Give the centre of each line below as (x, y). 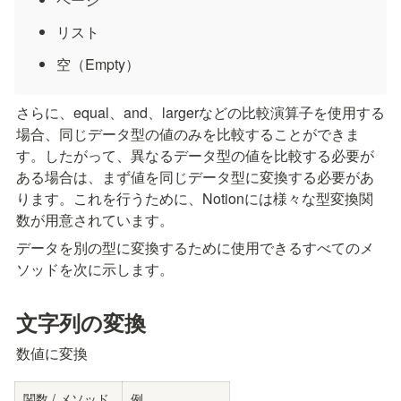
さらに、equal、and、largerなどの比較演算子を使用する (200, 112)
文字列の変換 (81, 323)
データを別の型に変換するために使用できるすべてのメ (195, 247)
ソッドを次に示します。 (95, 269)
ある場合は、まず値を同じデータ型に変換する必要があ (195, 177)
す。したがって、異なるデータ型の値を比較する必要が (195, 155)
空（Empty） (98, 64)
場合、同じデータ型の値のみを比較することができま (188, 134)
